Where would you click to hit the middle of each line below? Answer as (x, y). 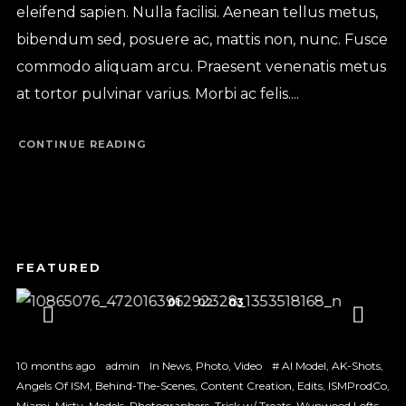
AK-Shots (356, 365)
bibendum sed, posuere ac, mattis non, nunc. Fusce (202, 39)
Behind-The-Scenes (145, 385)
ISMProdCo (357, 385)
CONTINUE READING (82, 145)
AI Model (304, 365)
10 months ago (55, 365)
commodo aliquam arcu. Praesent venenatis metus (201, 66)
